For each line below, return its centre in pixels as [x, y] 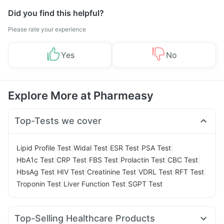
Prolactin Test [143, 159]
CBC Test [183, 159]
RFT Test [189, 171]
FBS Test [103, 159]
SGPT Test [145, 183]
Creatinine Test [111, 171]
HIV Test [71, 171]
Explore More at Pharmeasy [81, 95]
